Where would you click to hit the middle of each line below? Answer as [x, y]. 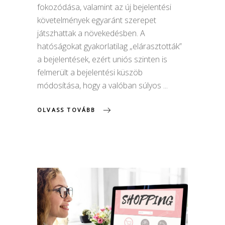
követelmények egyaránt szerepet [97, 20]
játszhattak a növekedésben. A [91, 33]
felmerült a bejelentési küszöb [90, 73]
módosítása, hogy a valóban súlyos [100, 86]
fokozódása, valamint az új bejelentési [104, 7]
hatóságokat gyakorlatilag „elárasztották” [109, 46]
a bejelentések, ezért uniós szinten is [102, 60]
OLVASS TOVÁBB [67, 109]
